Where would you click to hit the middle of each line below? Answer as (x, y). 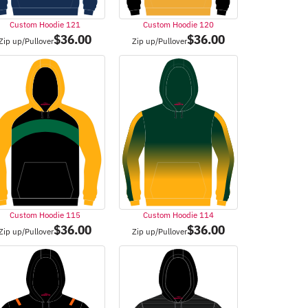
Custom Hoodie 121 (45, 25)
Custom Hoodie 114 (178, 215)
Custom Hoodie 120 (178, 25)
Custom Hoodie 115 (45, 215)
